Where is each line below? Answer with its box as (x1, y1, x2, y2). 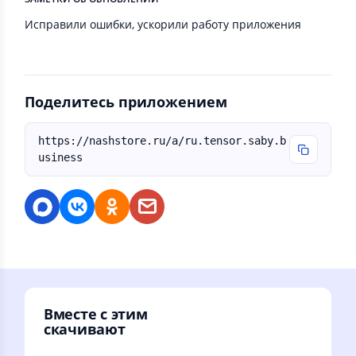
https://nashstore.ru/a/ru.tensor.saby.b (38, 134, 286, 148)
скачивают (44, 319, 126, 339)
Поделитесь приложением (25, 92, 227, 112)
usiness (38, 151, 83, 164)
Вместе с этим (44, 304, 148, 324)
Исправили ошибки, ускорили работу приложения (25, 17, 301, 33)
